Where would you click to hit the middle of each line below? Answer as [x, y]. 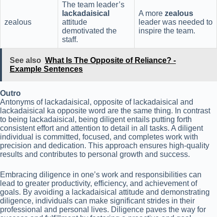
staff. [70, 39]
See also [25, 60]
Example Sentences [46, 69]
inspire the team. [167, 31]
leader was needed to [176, 22]
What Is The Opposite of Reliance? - [110, 60]
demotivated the [89, 31]
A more [152, 13]
